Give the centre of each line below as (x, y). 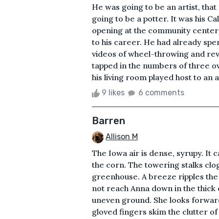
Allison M (122, 136)
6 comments (161, 92)
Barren (109, 120)
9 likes (113, 92)
